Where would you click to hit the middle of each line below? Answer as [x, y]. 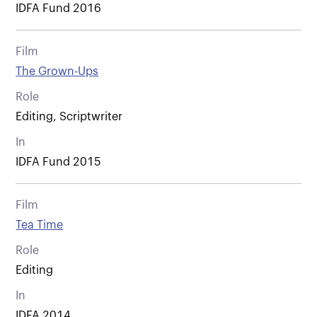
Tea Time [40, 225]
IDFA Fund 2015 [59, 162]
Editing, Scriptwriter [69, 116]
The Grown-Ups [57, 71]
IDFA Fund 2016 [59, 8]
